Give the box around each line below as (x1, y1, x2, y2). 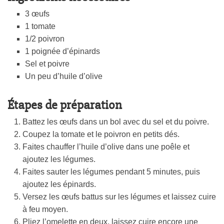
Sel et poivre (25, 59, 69, 68)
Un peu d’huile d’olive (25, 72, 102, 81)
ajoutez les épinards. (22, 180, 96, 189)
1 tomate (25, 22, 55, 31)
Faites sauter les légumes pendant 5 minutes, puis (22, 167, 200, 176)
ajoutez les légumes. (22, 155, 95, 164)
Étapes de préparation (7, 97, 121, 113)
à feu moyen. (22, 205, 68, 214)
